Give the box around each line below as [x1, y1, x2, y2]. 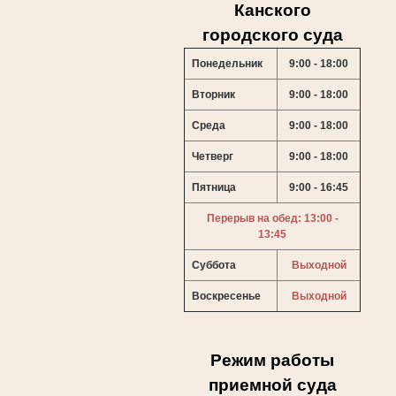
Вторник [192, 88, 235, 102]
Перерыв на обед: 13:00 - [206, 212, 339, 225]
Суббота [192, 259, 236, 272]
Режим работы [210, 351, 335, 370]
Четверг [192, 150, 233, 164]
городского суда [202, 26, 343, 45]
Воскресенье [192, 290, 261, 303]
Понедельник [192, 57, 263, 71]
